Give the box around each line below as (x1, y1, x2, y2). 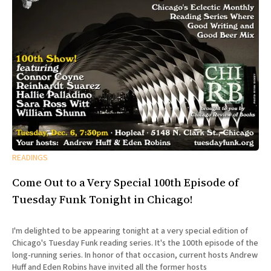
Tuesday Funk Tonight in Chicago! (12, 191, 192, 207)
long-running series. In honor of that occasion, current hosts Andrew (12, 249, 258, 262)
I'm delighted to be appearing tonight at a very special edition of (12, 225, 248, 238)
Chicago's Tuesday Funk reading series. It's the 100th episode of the (12, 237, 155, 250)
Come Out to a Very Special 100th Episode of (12, 174, 239, 190)
